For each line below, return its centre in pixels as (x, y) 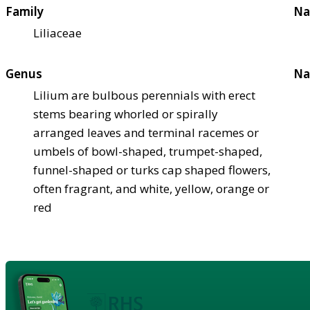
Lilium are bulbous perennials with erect (144, 95)
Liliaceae (57, 33)
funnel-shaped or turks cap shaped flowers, (152, 170)
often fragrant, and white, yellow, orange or (151, 188)
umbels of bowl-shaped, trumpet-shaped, (148, 151)
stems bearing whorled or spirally (126, 113)
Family (25, 11)
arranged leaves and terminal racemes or (146, 132)
